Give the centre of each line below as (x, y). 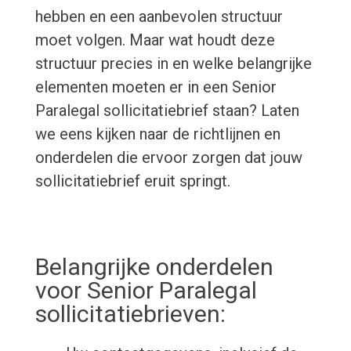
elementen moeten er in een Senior (156, 87)
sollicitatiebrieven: (130, 314)
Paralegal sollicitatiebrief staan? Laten (167, 111)
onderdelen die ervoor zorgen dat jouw (168, 158)
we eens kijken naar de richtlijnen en (157, 134)
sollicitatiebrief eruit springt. (132, 181)
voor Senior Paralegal (146, 291)
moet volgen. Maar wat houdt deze (155, 40)
